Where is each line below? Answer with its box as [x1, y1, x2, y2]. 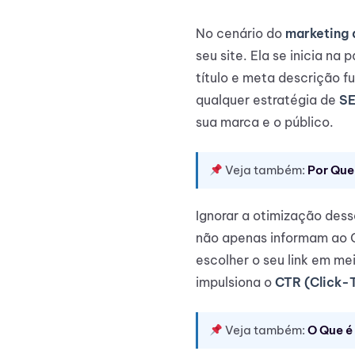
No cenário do [196, 25, 285, 42]
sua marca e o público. [196, 114, 334, 131]
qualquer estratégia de [196, 92, 339, 109]
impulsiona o [196, 274, 275, 291]
